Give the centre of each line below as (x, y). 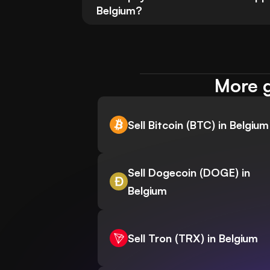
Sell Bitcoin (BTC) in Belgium (198, 125)
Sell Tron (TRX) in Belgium (193, 238)
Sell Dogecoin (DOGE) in (189, 173)
